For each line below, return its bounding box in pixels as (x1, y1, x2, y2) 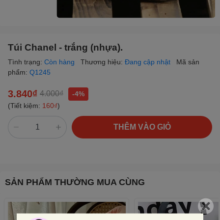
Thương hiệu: (81, 57, 125, 66)
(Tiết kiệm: (8, 101, 42, 110)
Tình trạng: (8, 57, 44, 66)
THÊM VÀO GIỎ (113, 122, 171, 131)
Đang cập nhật (125, 57, 172, 66)
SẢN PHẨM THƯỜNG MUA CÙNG (5, 177, 145, 187)
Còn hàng (44, 57, 77, 66)
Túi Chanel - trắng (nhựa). (8, 42, 123, 53)
